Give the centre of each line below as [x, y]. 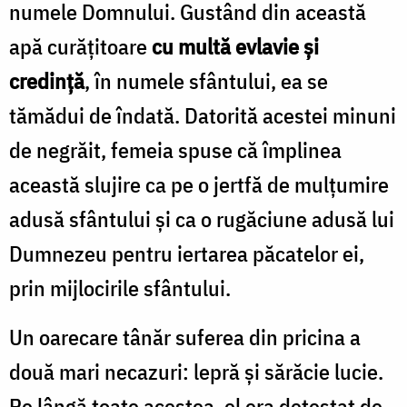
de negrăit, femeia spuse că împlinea [175, 149]
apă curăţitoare [78, 46]
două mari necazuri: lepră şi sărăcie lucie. [196, 371]
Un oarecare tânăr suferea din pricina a [185, 337]
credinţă [47, 80]
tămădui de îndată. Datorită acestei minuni [203, 115]
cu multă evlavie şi [233, 46]
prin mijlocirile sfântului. [120, 288]
